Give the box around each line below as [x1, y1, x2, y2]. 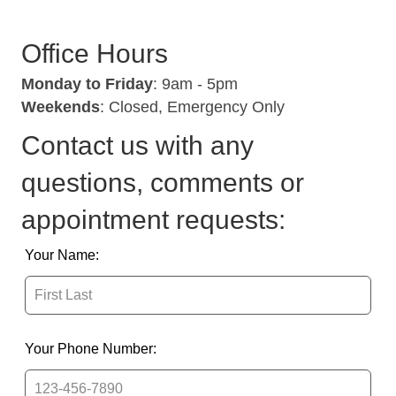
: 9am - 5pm [153, 75, 238, 94]
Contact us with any [21, 131, 254, 161]
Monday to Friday [21, 75, 153, 94]
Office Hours [21, 39, 168, 69]
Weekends [21, 98, 100, 117]
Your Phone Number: [25, 341, 156, 357]
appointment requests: [21, 205, 286, 235]
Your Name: [25, 247, 99, 263]
